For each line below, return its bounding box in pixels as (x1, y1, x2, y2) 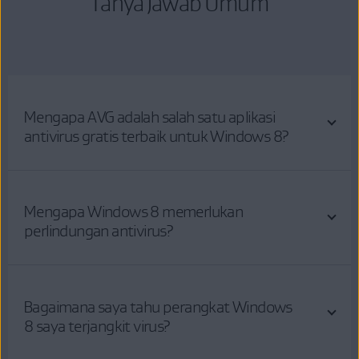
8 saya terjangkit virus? (24, 316, 171, 336)
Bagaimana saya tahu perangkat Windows (24, 296, 292, 317)
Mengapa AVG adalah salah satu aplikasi (24, 107, 276, 127)
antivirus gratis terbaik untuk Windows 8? (24, 126, 289, 146)
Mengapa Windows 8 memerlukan (24, 202, 244, 222)
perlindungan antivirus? (24, 221, 174, 241)
